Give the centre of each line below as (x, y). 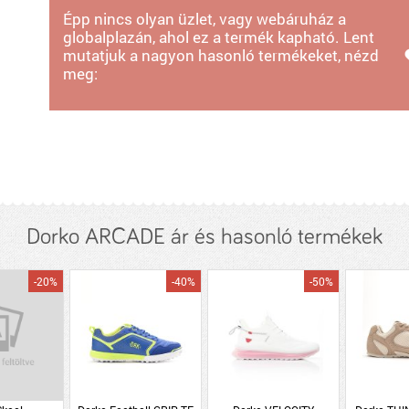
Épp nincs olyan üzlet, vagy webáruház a (205, 19)
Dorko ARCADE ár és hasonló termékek (204, 237)
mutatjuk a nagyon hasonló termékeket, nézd (221, 55)
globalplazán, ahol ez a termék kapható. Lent (219, 37)
